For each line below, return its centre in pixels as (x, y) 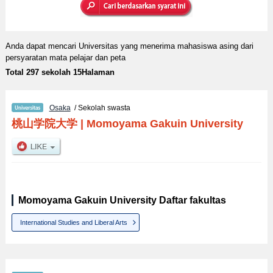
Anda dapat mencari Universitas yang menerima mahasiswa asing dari (129, 46)
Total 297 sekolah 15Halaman (60, 72)
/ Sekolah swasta (100, 108)
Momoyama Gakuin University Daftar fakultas (122, 200)
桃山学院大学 (44, 123)
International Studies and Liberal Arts (74, 222)
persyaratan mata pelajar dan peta (65, 57)
